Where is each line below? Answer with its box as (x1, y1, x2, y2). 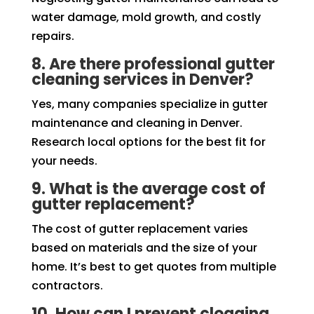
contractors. (31, 277, 103, 294)
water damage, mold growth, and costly (31, 8, 261, 25)
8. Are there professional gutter (31, 53, 275, 75)
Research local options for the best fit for (31, 133, 266, 150)
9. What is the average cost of (31, 177, 266, 200)
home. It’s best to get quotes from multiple (31, 258, 276, 275)
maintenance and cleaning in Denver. (31, 114, 243, 131)
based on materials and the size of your (31, 239, 257, 256)
